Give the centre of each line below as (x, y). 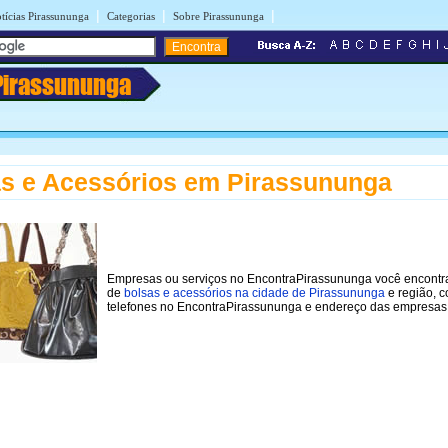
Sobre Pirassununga (218, 16)
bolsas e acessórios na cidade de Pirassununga (254, 292)
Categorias (131, 16)
